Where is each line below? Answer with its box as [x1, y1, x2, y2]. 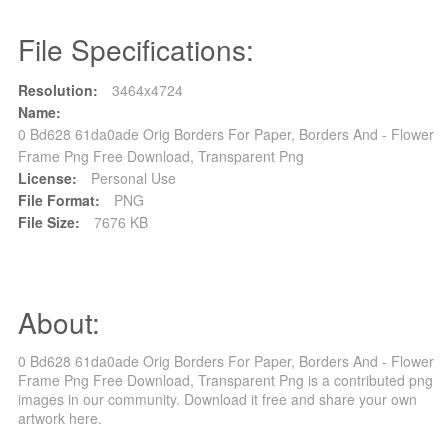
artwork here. [18, 407, 102, 428]
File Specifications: [18, 28, 254, 69]
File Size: [18, 211, 80, 232]
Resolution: [18, 79, 98, 100]
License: [18, 167, 77, 188]
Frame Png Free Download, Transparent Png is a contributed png [18, 369, 433, 390]
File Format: [18, 189, 100, 210]
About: [18, 301, 100, 342]
